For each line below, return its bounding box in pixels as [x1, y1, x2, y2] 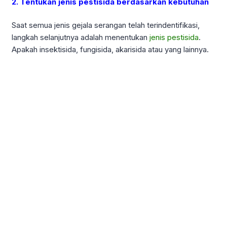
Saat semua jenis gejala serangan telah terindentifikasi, [12, 20, 200, 30]
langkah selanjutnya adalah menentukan [12, 32, 149, 43]
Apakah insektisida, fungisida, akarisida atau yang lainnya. [12, 45, 209, 55]
